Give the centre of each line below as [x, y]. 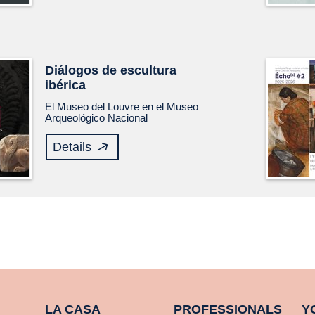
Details [72, 147]
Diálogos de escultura [111, 70]
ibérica [66, 85]
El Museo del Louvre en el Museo [122, 107]
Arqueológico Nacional [97, 118]
